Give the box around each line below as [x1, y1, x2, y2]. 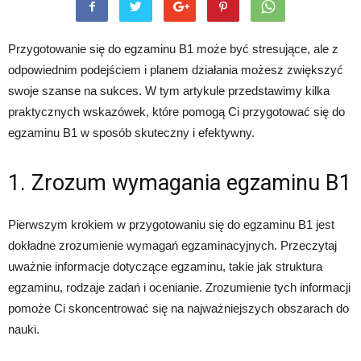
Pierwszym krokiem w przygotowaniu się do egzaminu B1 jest [8, 218, 334, 231]
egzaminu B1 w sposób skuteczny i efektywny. [8, 126, 255, 139]
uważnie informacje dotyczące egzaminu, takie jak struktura [8, 259, 322, 273]
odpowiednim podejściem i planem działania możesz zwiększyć [8, 63, 343, 77]
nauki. [8, 322, 39, 336]
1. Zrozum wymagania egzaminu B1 [8, 170, 351, 196]
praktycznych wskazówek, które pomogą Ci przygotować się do [8, 105, 345, 118]
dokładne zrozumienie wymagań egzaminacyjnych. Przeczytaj [8, 239, 337, 252]
